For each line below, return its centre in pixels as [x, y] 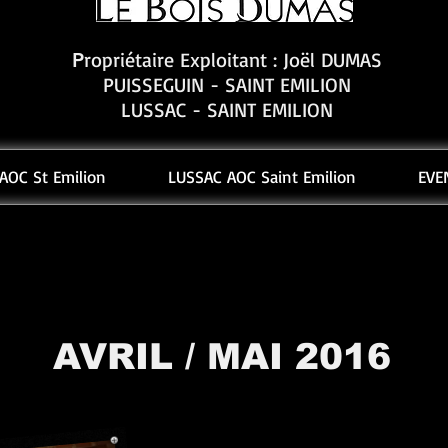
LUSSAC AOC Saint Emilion [262, 176]
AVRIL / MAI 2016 [221, 356]
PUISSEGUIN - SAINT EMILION [227, 84]
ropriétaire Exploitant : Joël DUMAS [233, 59]
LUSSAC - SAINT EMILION [227, 109]
